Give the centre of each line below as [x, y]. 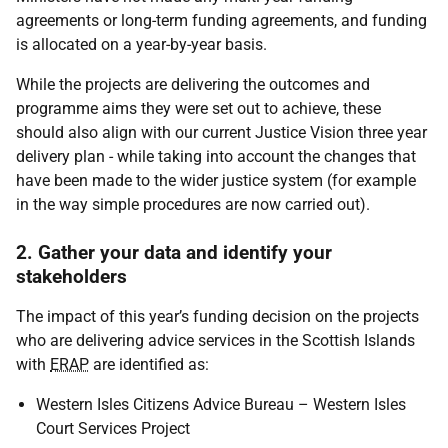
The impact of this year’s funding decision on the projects [217, 316]
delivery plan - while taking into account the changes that [216, 156]
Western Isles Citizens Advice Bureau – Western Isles [221, 404]
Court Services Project [113, 428]
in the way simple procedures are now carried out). [193, 204]
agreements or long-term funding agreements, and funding [221, 20]
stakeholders [71, 276]
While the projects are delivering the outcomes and [193, 84]
